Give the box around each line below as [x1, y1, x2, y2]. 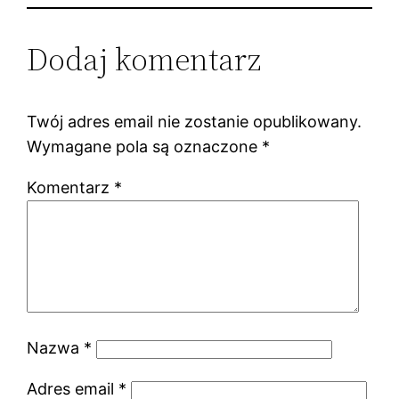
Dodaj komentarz [27, 37, 262, 81]
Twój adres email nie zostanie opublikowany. [27, 111, 362, 131]
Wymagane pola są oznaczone [27, 136, 263, 156]
